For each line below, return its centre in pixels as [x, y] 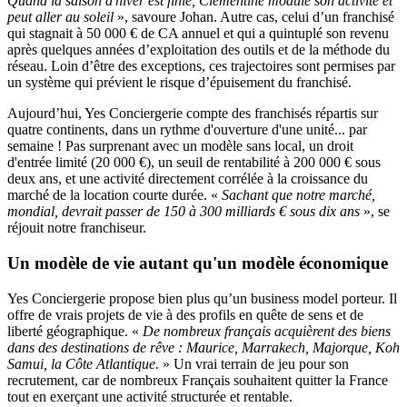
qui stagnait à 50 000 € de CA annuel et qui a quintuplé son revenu [198, 34]
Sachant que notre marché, [297, 195]
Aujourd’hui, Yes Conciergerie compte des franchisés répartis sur [193, 114]
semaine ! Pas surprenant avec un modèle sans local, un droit [180, 146]
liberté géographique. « [75, 331]
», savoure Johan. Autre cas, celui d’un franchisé [256, 17]
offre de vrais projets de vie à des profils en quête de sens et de [185, 314]
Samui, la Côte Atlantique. [85, 363]
